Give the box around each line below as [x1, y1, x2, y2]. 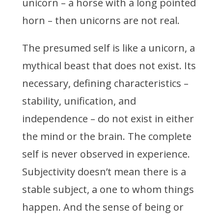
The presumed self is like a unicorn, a [22, 41, 195, 55]
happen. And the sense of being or [22, 200, 184, 214]
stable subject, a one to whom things [22, 183, 194, 196]
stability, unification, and [22, 94, 136, 108]
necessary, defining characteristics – [22, 77, 189, 90]
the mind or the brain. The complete [22, 130, 192, 143]
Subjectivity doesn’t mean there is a [22, 165, 186, 179]
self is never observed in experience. [22, 147, 190, 161]
